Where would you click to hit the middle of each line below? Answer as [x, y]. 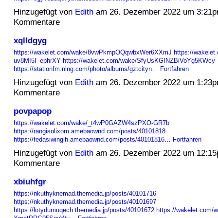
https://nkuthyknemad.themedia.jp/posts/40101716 [85, 194]
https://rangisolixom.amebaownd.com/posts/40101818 [89, 131]
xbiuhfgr [30, 182]
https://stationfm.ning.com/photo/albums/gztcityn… [86, 69]
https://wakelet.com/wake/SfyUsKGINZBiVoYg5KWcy [139, 61]
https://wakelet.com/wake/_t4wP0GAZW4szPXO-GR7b [91, 123]
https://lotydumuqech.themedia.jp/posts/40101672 [84, 210]
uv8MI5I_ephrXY [37, 61]
